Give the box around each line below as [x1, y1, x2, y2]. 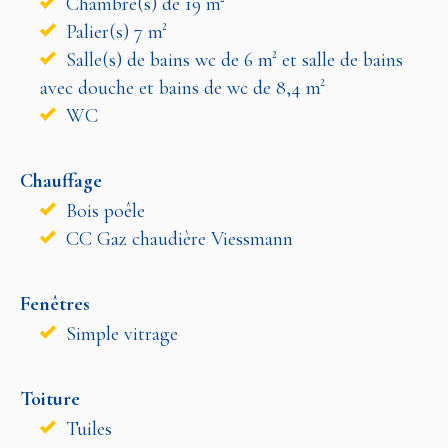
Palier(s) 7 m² [61, 19, 167, 44]
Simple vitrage [61, 321, 178, 346]
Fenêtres [20, 291, 90, 316]
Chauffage [20, 168, 102, 193]
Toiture [20, 386, 80, 411]
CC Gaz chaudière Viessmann [61, 226, 293, 251]
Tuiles [61, 416, 112, 441]
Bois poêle [61, 198, 145, 223]
